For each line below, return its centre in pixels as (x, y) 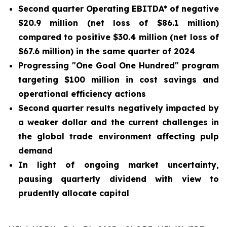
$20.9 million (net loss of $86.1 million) (119, 23)
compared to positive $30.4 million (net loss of (119, 37)
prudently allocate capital (74, 193)
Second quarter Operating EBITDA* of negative (119, 9)
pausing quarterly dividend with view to (119, 179)
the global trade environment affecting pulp (119, 136)
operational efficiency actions (82, 94)
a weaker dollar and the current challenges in (119, 122)
